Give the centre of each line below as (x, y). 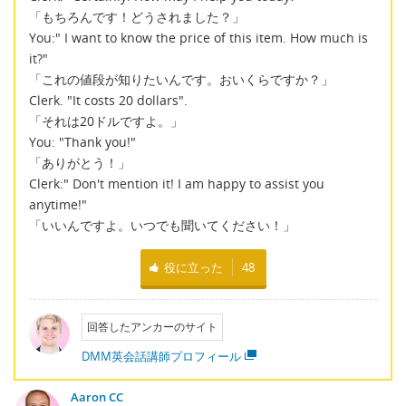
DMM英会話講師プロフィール (161, 356)
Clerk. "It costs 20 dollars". (108, 101)
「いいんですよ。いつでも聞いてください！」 (162, 226)
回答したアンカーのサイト (152, 326)
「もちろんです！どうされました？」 (137, 17)
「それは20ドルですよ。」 (106, 121)
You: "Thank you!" (82, 142)
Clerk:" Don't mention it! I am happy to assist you (177, 184)
